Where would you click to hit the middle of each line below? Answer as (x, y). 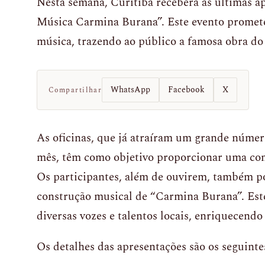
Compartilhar (75, 90)
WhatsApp (131, 90)
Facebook (187, 90)
